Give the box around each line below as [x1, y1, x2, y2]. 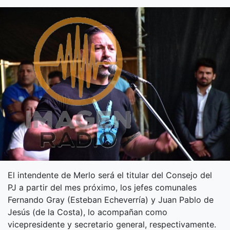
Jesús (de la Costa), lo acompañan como [8, 207, 167, 218]
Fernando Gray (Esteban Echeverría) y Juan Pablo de [8, 195, 214, 205]
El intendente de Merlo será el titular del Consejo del [8, 170, 212, 181]
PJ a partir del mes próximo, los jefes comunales [8, 182, 197, 193]
